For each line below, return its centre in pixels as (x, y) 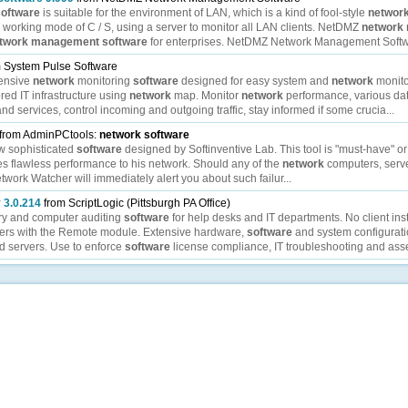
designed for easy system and (255, 81)
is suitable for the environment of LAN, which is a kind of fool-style (204, 13)
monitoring (104, 81)
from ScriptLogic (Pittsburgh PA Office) (136, 203)
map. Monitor (206, 96)
